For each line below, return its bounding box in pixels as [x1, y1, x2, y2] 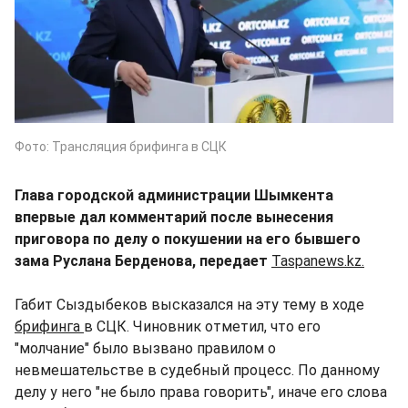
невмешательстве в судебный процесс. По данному [15, 361, 380, 379]
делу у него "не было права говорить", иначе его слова [15, 382, 387, 401]
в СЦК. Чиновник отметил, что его [84, 317, 321, 335]
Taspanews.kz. [271, 251, 364, 270]
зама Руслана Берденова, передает [15, 251, 271, 270]
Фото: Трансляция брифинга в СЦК [15, 138, 227, 154]
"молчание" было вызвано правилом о [15, 339, 276, 357]
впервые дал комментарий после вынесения [15, 208, 333, 226]
